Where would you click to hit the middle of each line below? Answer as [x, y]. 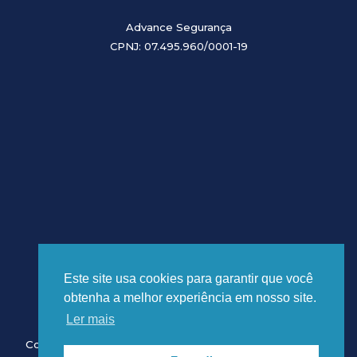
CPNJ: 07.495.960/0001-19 [178, 46]
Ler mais [91, 320]
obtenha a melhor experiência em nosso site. [190, 298]
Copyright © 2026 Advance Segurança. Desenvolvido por [178, 344]
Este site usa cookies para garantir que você [188, 279]
